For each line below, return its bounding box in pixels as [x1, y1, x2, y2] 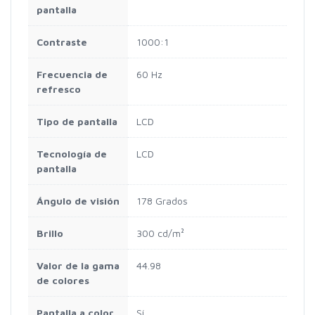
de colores [37, 274, 89, 287]
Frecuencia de [37, 68, 108, 81]
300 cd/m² [136, 227, 184, 240]
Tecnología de [37, 148, 107, 160]
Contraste [37, 36, 87, 49]
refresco [37, 83, 81, 96]
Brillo [37, 227, 63, 240]
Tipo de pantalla [37, 115, 117, 128]
